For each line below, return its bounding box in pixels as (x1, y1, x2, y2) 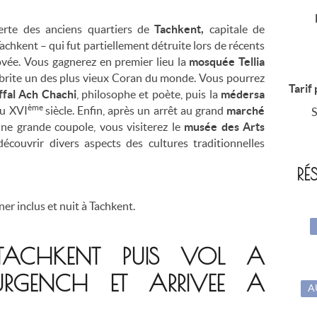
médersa (221, 87, 265, 100)
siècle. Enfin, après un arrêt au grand (45, 103, 227, 117)
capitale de (209, 22, 265, 35)
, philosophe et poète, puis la (76, 87, 221, 100)
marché (226, 103, 265, 117)
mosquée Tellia (189, 54, 265, 68)
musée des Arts (184, 120, 265, 133)
